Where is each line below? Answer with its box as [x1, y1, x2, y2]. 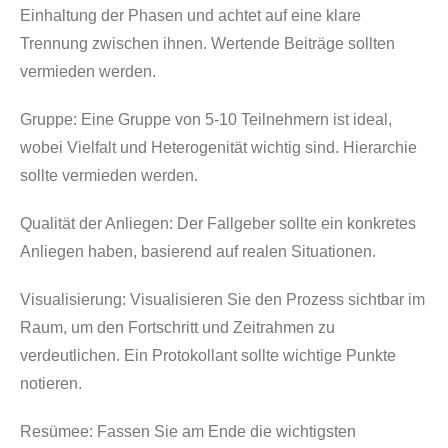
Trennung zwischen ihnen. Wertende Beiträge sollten [20, 35, 395, 52]
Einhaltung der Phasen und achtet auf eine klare [20, 7, 361, 24]
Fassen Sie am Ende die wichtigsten [93, 423, 356, 440]
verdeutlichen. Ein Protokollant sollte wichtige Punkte [20, 347, 396, 364]
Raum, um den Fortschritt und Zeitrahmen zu [20, 319, 335, 336]
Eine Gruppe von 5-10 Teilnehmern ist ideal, [77, 111, 392, 128]
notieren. [20, 375, 82, 392]
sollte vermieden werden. [20, 167, 198, 184]
